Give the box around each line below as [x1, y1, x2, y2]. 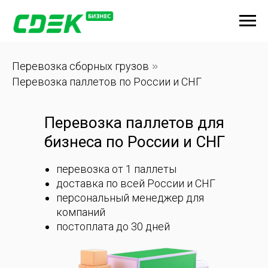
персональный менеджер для [56, 191, 204, 205]
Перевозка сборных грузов [12, 60, 149, 72]
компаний [56, 206, 105, 219]
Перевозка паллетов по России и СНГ [12, 75, 202, 88]
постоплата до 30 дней [56, 220, 170, 233]
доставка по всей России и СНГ [56, 177, 215, 190]
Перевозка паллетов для [44, 114, 224, 132]
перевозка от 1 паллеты [56, 163, 176, 176]
